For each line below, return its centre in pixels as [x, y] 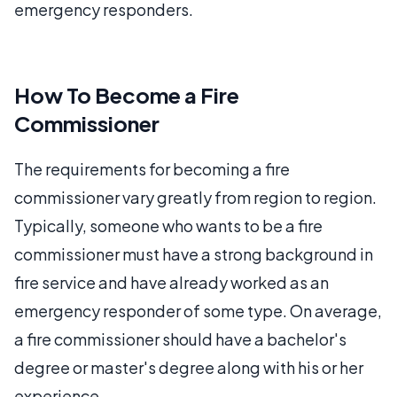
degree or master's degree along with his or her [189, 367]
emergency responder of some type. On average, [198, 310]
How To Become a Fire [127, 94]
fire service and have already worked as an [171, 282]
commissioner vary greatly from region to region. [195, 197]
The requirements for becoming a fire [152, 168]
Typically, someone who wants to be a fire [168, 225]
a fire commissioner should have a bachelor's [180, 339]
